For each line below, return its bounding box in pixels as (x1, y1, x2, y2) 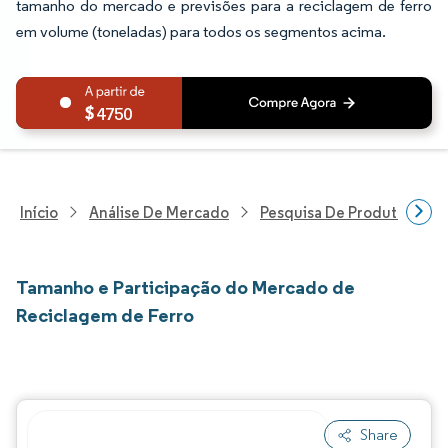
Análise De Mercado (89, 202, 229, 222)
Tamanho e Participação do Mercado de (16, 275, 355, 299)
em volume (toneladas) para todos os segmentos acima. (16, 22, 386, 41)
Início (20, 202, 58, 222)
